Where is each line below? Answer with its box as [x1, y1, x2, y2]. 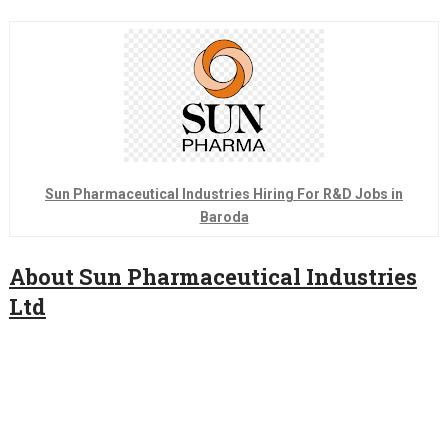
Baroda [199, 209, 249, 225]
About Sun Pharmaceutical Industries [8, 262, 417, 291]
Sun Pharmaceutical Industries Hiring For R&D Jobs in [45, 186, 403, 202]
